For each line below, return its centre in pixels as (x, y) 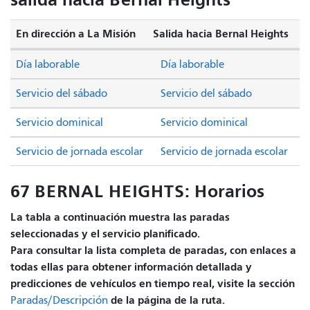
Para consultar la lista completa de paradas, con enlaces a (153, 250)
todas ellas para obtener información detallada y (131, 267)
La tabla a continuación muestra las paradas (120, 217)
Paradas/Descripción (59, 301)
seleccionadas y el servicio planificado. (105, 234)
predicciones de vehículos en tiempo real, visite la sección (153, 284)
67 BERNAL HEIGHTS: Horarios (137, 191)
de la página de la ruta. (166, 300)
